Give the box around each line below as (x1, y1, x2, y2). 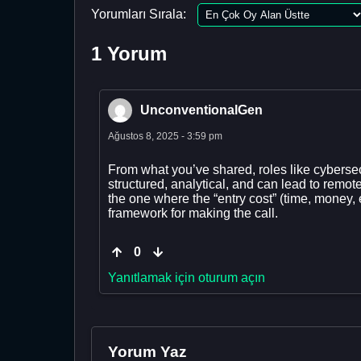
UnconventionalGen (140, 102, 263, 117)
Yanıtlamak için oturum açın (108, 270, 265, 284)
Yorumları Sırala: (91, 6, 186, 21)
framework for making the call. (108, 205, 278, 220)
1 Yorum (91, 42, 167, 64)
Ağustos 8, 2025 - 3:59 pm (108, 130, 222, 142)
